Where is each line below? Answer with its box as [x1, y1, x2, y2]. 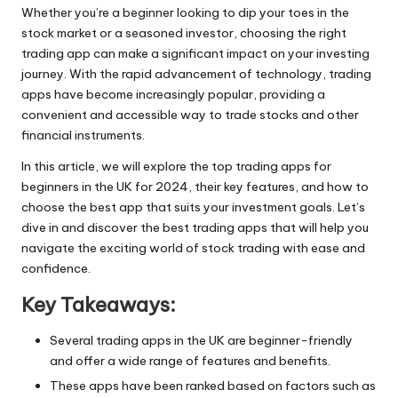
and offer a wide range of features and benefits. [50, 352, 330, 369]
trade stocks [225, 106, 298, 123]
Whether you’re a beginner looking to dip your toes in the [21, 4, 349, 20]
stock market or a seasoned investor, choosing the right [21, 24, 346, 41]
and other [298, 106, 359, 123]
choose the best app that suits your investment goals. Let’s [21, 198, 365, 215]
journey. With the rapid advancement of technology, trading [21, 65, 371, 82]
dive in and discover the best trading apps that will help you [21, 219, 369, 235]
